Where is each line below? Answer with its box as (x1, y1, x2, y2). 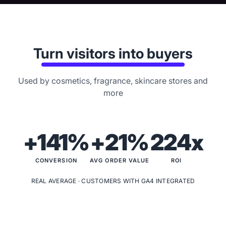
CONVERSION (35, 157, 77, 164)
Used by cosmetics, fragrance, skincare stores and (18, 76, 208, 86)
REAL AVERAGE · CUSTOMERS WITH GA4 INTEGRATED (31, 177, 195, 185)
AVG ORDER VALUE (90, 157, 150, 164)
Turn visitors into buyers (33, 45, 193, 63)
